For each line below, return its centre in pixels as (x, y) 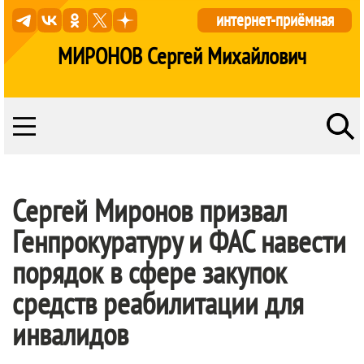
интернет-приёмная (275, 20)
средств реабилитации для (158, 303)
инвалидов (70, 334)
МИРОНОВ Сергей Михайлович (182, 56)
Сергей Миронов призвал (149, 210)
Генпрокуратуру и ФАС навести (179, 241)
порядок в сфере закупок (149, 272)
